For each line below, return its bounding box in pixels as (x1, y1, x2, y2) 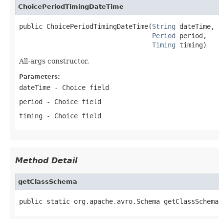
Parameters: (19, 73, 60, 80)
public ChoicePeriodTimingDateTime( (19, 22, 152, 30)
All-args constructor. (19, 57, 89, 65)
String (152, 22, 175, 30)
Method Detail (15, 155, 77, 165)
